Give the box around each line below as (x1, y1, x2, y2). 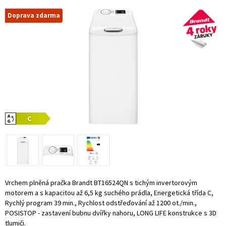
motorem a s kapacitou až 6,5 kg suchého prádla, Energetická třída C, (5, 188, 213, 197)
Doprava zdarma (8, 11, 60, 20)
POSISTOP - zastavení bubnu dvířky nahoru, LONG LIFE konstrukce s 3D (5, 208, 216, 217)
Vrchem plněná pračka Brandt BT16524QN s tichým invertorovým (5, 178, 197, 187)
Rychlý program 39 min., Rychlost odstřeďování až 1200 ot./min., (5, 198, 197, 207)
